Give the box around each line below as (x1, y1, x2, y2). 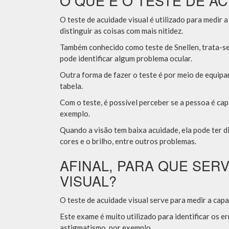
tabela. (60, 81, 83, 90)
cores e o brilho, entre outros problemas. (60, 136, 196, 146)
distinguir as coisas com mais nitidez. (60, 26, 183, 35)
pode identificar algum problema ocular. (60, 54, 192, 63)
